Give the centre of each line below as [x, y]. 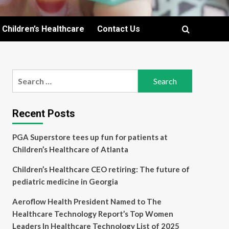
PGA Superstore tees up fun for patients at [90, 137]
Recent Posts [43, 113]
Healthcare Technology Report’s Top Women [93, 214]
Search [25, 75]
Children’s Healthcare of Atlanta [70, 149]
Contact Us [119, 29]
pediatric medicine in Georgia [65, 181]
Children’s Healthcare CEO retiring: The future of [101, 169]
